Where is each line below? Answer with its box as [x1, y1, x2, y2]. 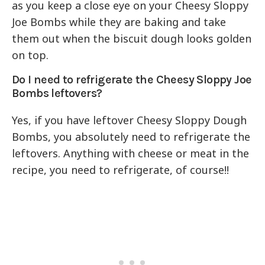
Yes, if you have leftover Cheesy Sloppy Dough [12, 113, 247, 128]
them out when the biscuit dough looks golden [12, 31, 252, 46]
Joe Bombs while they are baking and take [12, 15, 227, 30]
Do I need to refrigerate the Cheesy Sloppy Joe [12, 73, 252, 87]
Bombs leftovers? [12, 86, 102, 101]
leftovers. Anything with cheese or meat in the [12, 146, 250, 161]
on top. [12, 48, 49, 63]
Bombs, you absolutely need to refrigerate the [12, 130, 251, 144]
